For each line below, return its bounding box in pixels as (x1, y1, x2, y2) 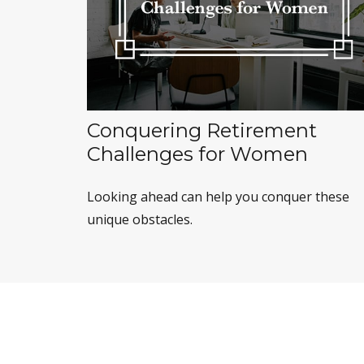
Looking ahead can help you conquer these (87, 188, 349, 206)
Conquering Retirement (87, 119, 317, 143)
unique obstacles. (87, 210, 193, 229)
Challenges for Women (87, 142, 308, 167)
